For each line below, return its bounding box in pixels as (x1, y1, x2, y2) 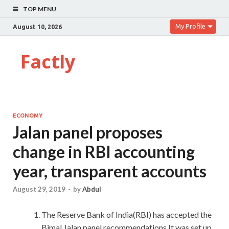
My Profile (175, 22, 205, 30)
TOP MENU (23, 5, 56, 13)
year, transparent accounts (13, 161, 207, 181)
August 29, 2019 (13, 185, 65, 194)
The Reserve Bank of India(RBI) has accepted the (41, 210, 212, 220)
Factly (20, 49, 75, 74)
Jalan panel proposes (13, 122, 163, 142)
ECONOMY (13, 112, 42, 119)
